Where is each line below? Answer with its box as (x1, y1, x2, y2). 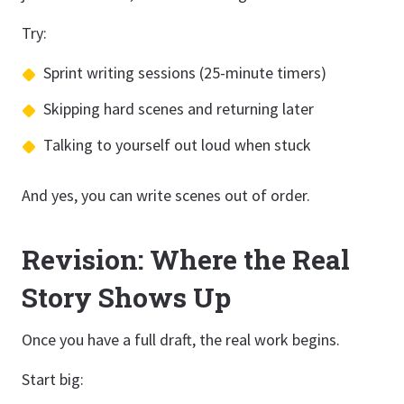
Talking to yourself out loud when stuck (43, 134, 311, 155)
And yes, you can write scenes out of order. (22, 185, 310, 206)
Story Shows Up (22, 280, 231, 315)
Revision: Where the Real (22, 242, 350, 277)
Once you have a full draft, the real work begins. (22, 329, 340, 350)
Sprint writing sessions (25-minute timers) (43, 62, 326, 83)
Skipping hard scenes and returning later (43, 98, 314, 119)
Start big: (22, 369, 84, 390)
